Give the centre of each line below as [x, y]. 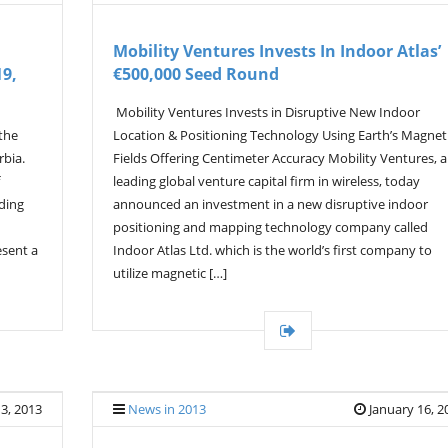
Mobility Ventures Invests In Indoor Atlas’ [277, 51]
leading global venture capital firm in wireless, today [266, 181]
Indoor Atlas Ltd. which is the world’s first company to [272, 250]
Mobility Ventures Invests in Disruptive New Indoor [266, 112]
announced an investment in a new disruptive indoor [270, 204]
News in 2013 [167, 409]
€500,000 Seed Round [196, 74]
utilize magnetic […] [170, 273]
